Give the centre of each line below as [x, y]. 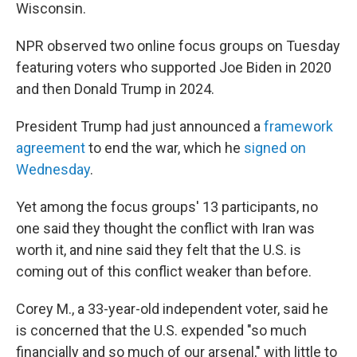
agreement [51, 148]
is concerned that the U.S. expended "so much [161, 330]
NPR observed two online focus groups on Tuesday [178, 46]
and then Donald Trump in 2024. [115, 89]
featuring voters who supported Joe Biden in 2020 [174, 67]
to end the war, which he [165, 148]
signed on [275, 148]
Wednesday [53, 169]
